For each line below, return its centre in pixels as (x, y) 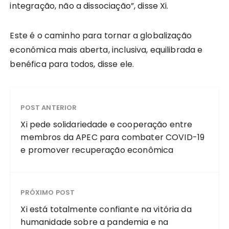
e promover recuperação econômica (97, 150)
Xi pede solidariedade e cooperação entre (107, 124)
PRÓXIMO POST (48, 192)
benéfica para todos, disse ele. (73, 64)
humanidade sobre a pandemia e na (95, 222)
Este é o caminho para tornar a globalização (101, 36)
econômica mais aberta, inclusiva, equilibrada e (106, 50)
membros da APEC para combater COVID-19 (113, 137)
